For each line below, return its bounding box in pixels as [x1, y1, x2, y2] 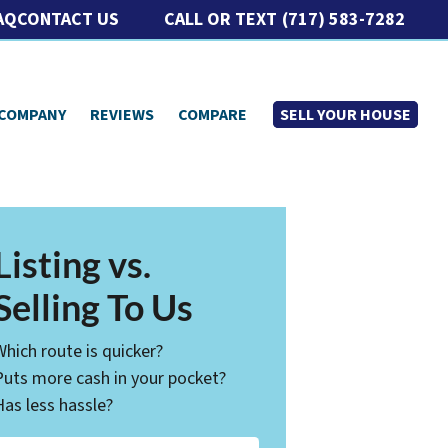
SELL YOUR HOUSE [280, 103, 412, 126]
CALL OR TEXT [164, 6, 278, 32]
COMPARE [178, 103, 248, 126]
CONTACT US [17, 7, 120, 32]
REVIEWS [90, 103, 155, 126]
